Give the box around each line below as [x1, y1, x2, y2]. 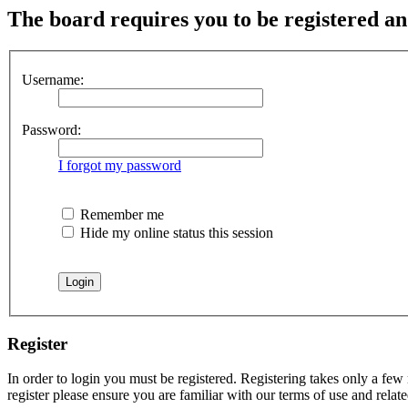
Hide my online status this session [76, 224, 273, 240]
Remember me [76, 206, 164, 222]
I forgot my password [58, 157, 181, 173]
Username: [22, 71, 84, 87]
